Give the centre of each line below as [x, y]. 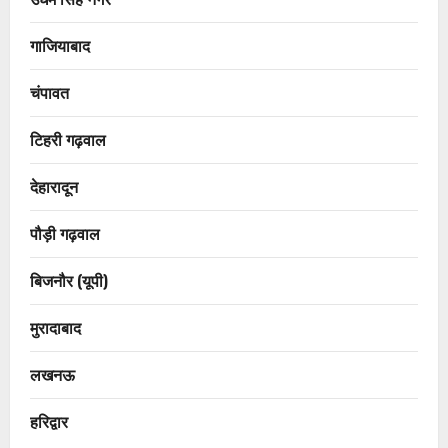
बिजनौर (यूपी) [69, 280]
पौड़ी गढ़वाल [65, 233]
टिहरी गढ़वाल [68, 139]
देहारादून [54, 186]
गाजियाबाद [60, 45]
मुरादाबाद [55, 327]
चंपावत [49, 92]
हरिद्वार [49, 421]
